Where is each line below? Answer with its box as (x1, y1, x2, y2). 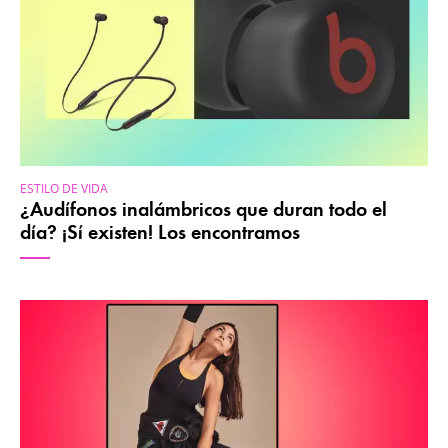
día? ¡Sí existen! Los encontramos (20, 221, 300, 245)
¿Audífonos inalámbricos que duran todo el (20, 198, 387, 222)
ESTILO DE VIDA (20, 180, 108, 198)
